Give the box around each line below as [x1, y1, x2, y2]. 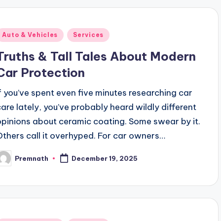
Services [73, 31, 104, 39]
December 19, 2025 [72, 154, 138, 163]
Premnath [15, 154, 49, 162]
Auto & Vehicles [2, 31, 58, 39]
